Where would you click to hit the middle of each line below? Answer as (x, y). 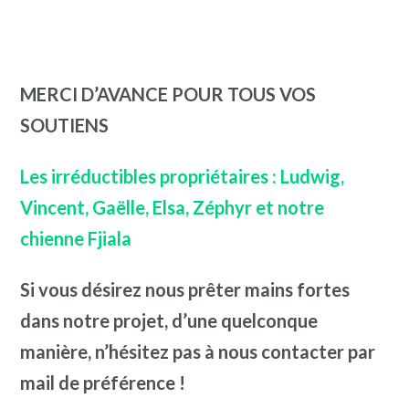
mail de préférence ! (103, 383)
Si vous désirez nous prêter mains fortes (185, 290)
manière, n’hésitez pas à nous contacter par (198, 352)
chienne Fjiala (76, 239)
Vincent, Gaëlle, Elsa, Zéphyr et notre (172, 208)
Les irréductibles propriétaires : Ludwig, (182, 177)
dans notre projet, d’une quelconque (169, 321)
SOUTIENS (64, 126)
